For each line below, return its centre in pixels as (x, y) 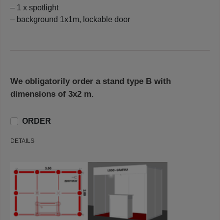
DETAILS (22, 141)
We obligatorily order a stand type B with (91, 81)
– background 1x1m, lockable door (70, 19)
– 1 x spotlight (34, 7)
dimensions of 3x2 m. (52, 94)
